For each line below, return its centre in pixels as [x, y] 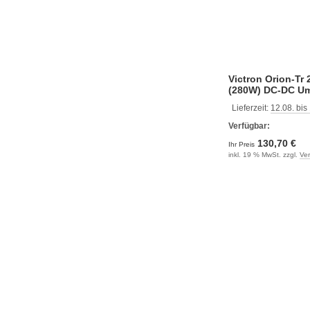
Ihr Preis [243, 144]
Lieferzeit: [251, 108]
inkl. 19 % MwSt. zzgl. [264, 154]
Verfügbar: [249, 126]
